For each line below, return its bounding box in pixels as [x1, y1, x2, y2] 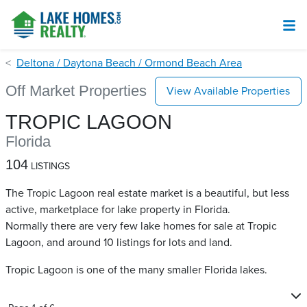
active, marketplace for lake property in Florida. [5, 203, 230, 217]
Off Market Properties [5, 82, 147, 99]
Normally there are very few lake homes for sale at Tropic [5, 219, 277, 233]
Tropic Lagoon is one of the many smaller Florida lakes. [5, 263, 267, 277]
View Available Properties [167, 84, 290, 98]
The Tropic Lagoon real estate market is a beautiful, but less [5, 186, 289, 200]
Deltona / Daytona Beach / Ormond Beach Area [16, 56, 242, 70]
